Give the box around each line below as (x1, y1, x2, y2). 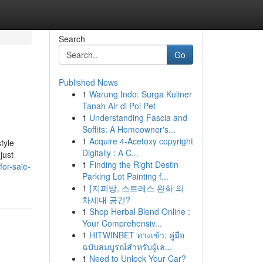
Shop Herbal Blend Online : (89, 205, 190, 217)
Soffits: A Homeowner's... (82, 123, 176, 135)
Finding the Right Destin (89, 159, 178, 170)
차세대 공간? (82, 194, 130, 205)
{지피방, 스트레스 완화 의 (89, 182, 184, 194)
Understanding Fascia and (89, 112, 187, 123)
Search (58, 33, 85, 45)
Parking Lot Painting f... (82, 170, 168, 182)
